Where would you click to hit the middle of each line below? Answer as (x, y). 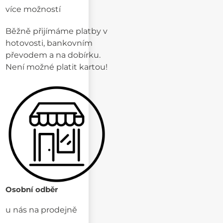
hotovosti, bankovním (49, 43)
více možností (33, 9)
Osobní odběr (32, 189)
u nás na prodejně (42, 210)
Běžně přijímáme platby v (57, 31)
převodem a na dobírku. (53, 55)
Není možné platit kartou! (57, 67)
